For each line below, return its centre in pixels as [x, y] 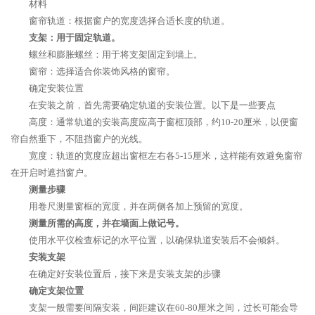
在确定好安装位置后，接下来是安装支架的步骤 [125, 274]
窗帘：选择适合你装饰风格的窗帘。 [102, 71]
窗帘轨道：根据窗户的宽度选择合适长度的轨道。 [129, 21]
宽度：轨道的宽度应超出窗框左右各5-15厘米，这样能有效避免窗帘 [166, 156]
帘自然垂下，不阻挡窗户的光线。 [79, 139]
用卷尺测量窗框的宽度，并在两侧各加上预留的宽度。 [139, 206]
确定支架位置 [56, 291]
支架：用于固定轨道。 [75, 38]
